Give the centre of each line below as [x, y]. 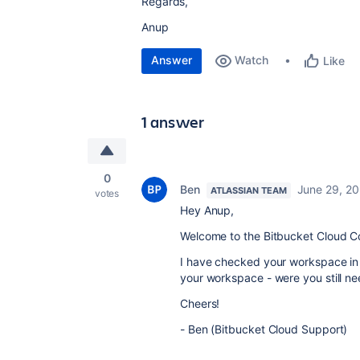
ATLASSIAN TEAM [248, 190]
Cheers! [200, 303]
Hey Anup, [207, 210]
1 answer [173, 122]
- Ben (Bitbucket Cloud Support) [264, 329]
